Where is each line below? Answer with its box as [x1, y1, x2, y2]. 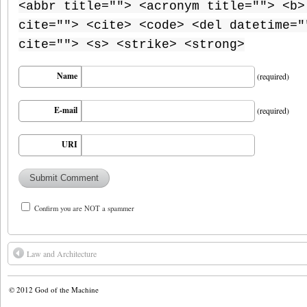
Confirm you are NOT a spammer [32, 204, 134, 214]
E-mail [54, 104, 77, 116]
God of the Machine [35, 284, 99, 295]
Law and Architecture [27, 248, 97, 260]
